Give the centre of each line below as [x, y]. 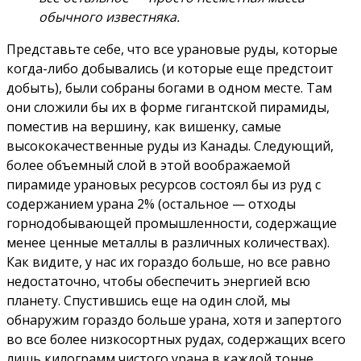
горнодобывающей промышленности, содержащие [172, 224]
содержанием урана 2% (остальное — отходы [151, 204]
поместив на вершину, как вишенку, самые [144, 127]
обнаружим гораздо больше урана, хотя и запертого [174, 320]
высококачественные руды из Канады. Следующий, [170, 146]
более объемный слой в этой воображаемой [148, 166]
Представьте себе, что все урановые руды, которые [172, 50]
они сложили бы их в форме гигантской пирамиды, [168, 108]
